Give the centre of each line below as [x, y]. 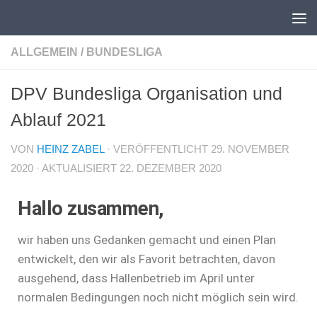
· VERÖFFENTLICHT [159, 149]
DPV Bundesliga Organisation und [146, 93]
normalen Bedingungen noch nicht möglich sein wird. [158, 297]
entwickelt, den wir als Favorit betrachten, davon [146, 259]
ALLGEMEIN [44, 52]
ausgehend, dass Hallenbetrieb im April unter [136, 278]
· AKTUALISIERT [76, 168]
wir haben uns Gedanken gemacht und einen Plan [147, 240]
